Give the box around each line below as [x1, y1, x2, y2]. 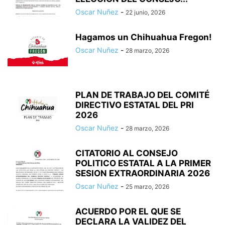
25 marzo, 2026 [126, 183, 169, 191]
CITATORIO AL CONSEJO [75, 148, 178, 159]
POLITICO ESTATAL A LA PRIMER [75, 158, 211, 169]
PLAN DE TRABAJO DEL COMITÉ [75, 90, 209, 100]
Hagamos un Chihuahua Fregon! [75, 32, 212, 43]
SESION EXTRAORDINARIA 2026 [75, 168, 210, 179]
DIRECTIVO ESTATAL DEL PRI [75, 100, 194, 110]
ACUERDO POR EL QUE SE [75, 206, 181, 217]
